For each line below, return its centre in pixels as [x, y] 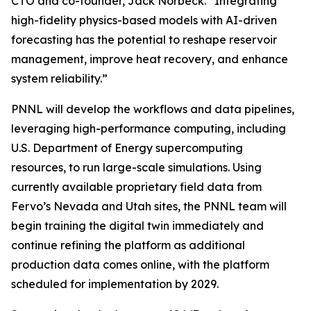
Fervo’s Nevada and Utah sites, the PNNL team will [149, 206]
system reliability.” [60, 78]
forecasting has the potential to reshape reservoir [144, 40]
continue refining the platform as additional [128, 245]
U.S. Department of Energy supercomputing [127, 148]
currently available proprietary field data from [136, 187]
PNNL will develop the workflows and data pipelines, [153, 109]
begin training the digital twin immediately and [137, 226]
